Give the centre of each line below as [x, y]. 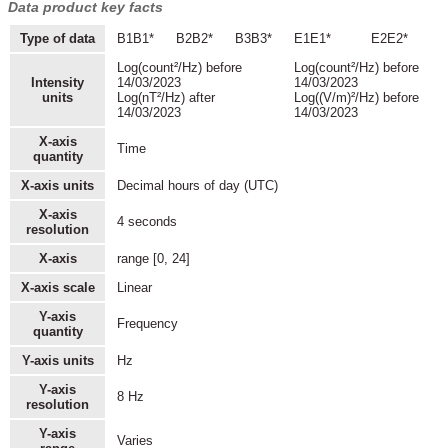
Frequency [147, 324]
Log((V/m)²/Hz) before [356, 98]
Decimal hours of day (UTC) [197, 186]
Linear [134, 288]
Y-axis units [57, 361]
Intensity [57, 83]
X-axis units [57, 186]
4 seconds [146, 222]
